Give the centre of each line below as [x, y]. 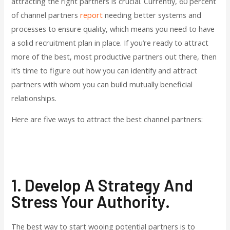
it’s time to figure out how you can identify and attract [104, 70]
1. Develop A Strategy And [102, 185]
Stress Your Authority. [91, 201]
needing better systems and [152, 15]
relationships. [34, 98]
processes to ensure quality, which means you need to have [113, 28]
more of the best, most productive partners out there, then [114, 56]
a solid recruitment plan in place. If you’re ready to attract [110, 42]
